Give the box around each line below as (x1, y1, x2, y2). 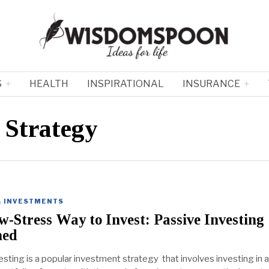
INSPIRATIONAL (87, 78, 164, 90)
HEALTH (29, 78, 68, 90)
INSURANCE (183, 78, 240, 90)
